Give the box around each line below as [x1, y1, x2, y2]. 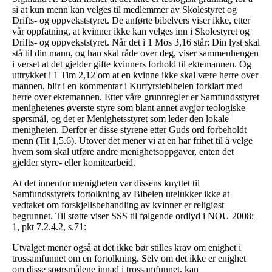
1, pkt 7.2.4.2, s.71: [12, 222, 86, 233]
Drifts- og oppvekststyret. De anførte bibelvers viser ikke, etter [12, 15, 250, 26]
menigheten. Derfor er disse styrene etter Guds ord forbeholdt [12, 124, 246, 135]
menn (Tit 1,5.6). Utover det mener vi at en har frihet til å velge [12, 135, 253, 146]
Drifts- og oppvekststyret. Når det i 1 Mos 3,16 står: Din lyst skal [12, 37, 260, 48]
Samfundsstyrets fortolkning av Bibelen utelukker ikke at [12, 189, 229, 200]
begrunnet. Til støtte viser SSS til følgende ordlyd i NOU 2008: [12, 211, 254, 222]
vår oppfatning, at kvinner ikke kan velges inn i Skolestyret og [12, 26, 250, 37]
